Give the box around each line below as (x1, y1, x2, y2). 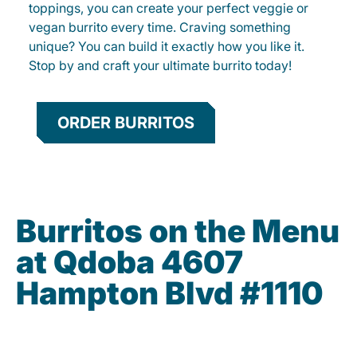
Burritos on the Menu (16, 212, 339, 250)
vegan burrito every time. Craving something (29, 19, 291, 36)
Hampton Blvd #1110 (16, 274, 324, 312)
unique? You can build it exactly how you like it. (29, 38, 304, 55)
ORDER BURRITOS (57, 113, 194, 133)
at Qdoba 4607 (16, 243, 243, 281)
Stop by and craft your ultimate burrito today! (29, 57, 292, 74)
